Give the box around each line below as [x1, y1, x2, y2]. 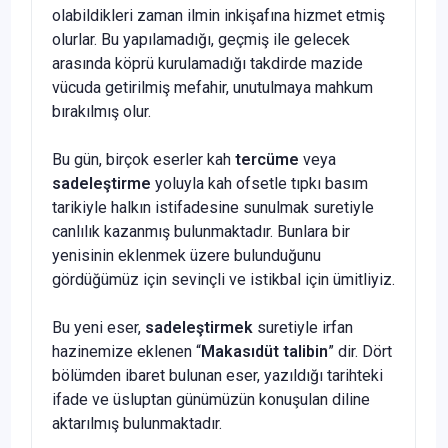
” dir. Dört [328, 341, 392, 361]
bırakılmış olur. [52, 101, 151, 121]
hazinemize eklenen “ [52, 341, 201, 361]
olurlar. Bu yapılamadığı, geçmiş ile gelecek [52, 29, 350, 49]
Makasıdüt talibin [201, 341, 328, 361]
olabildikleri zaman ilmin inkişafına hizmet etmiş [52, 5, 385, 25]
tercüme [235, 149, 299, 169]
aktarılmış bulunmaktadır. [52, 413, 222, 433]
